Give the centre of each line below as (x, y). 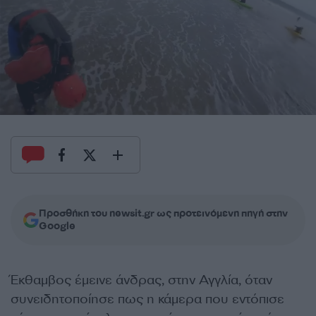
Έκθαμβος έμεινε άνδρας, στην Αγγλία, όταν (141, 280)
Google (57, 226)
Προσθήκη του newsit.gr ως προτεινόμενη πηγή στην (163, 214)
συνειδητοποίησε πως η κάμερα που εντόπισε (147, 299)
